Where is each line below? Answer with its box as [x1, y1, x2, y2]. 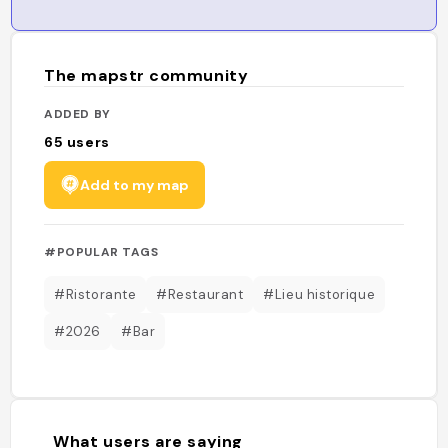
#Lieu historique [263, 285, 376, 303]
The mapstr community [44, 65, 249, 86]
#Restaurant [156, 285, 244, 303]
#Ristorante [54, 285, 137, 303]
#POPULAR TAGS [44, 243, 159, 260]
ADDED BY [44, 105, 111, 122]
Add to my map [80, 175, 190, 194]
